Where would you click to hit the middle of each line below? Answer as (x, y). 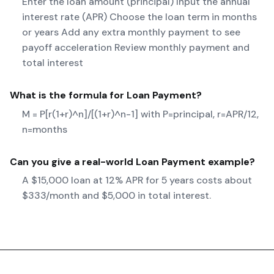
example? (230, 161)
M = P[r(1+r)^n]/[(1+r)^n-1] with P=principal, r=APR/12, (140, 114)
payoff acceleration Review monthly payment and (136, 47)
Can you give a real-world (73, 161)
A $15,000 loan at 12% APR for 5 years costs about (137, 180)
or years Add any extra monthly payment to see (131, 32)
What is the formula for (68, 95)
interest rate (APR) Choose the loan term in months (139, 17)
